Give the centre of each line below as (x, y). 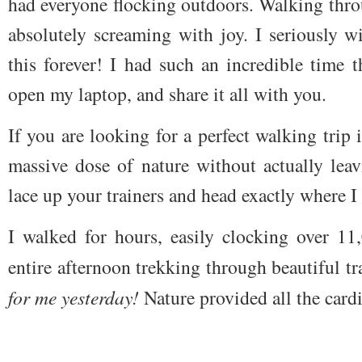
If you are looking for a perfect (132, 135)
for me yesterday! (74, 297)
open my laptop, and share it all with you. (167, 93)
